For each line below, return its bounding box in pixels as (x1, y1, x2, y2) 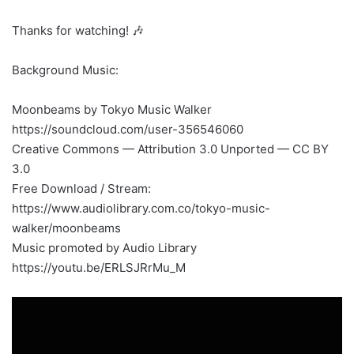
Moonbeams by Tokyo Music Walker (12, 101, 212, 117)
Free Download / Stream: (12, 180, 151, 196)
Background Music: (12, 62, 119, 77)
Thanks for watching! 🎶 (12, 22, 144, 38)
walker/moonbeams (12, 220, 121, 235)
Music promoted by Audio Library (12, 239, 197, 255)
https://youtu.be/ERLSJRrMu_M (12, 259, 186, 275)
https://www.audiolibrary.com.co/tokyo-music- (12, 200, 270, 216)
